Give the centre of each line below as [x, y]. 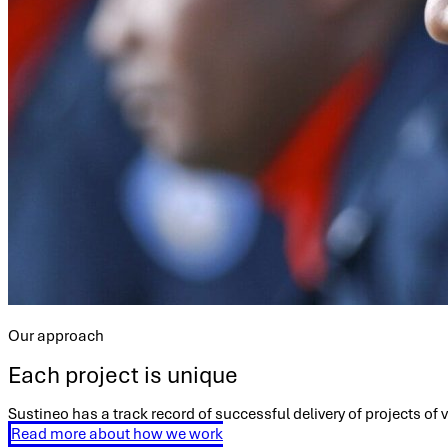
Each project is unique [123, 374]
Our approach [56, 335]
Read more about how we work [117, 433]
